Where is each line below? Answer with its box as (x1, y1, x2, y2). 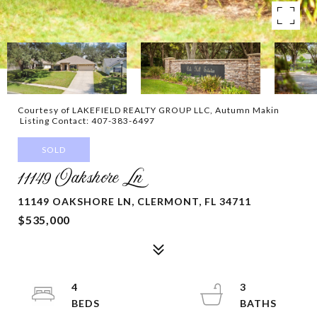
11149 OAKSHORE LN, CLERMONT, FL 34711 (18, 195, 251, 207)
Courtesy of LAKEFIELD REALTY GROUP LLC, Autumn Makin (18, 105, 279, 115)
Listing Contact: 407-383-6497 (18, 115, 157, 126)
